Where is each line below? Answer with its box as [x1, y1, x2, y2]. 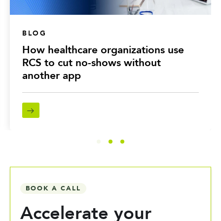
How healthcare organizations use [22, 43, 184, 58]
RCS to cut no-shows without [22, 56, 161, 71]
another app [22, 69, 81, 83]
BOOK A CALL [26, 184, 81, 193]
